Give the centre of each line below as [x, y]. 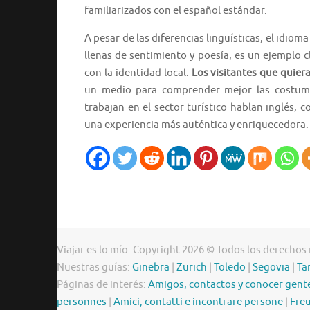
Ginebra [151, 268]
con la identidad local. [138, 73]
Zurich [192, 268]
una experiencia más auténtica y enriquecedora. [197, 125]
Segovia [271, 268]
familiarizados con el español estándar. [176, 11]
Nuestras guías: [94, 268]
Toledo [230, 268]
